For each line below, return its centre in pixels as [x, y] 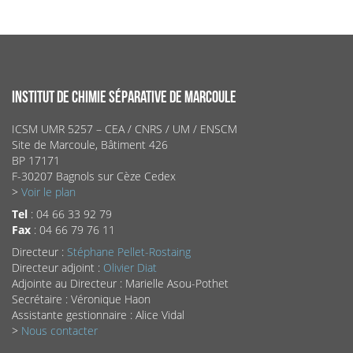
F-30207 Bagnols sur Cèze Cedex [93, 176]
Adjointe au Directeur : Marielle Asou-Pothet [120, 284]
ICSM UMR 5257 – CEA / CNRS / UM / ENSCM [124, 129]
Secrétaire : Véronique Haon [81, 299]
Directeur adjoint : [57, 268]
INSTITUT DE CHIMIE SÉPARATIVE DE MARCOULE [124, 98]
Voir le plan [48, 192]
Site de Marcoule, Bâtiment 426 [89, 145]
